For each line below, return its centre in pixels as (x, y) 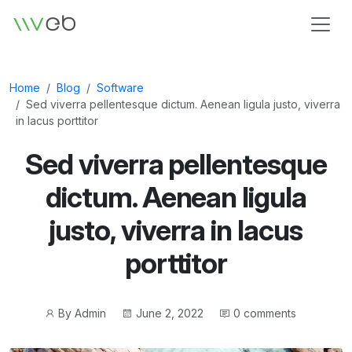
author (59, 328)
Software (120, 88)
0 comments (264, 313)
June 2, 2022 (169, 313)
